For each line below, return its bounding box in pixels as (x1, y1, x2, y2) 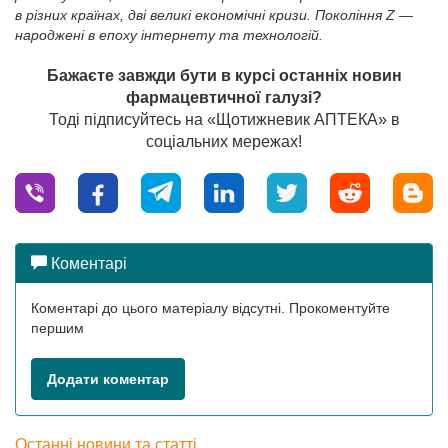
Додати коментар (47, 371, 169, 387)
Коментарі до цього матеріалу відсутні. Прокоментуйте (31, 300, 390, 316)
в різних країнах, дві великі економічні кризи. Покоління (15, 7, 386, 23)
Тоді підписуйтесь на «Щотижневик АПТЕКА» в (48, 111, 400, 128)
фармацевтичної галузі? (126, 89, 322, 106)
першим (31, 320, 84, 336)
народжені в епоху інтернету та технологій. (15, 27, 323, 43)
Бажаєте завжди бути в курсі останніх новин (46, 67, 402, 84)
